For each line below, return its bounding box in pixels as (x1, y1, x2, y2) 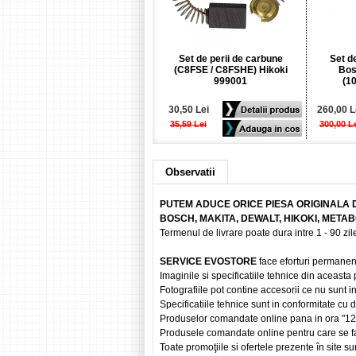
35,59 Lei (170, 119, 207, 129)
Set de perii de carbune (178, 53, 283, 64)
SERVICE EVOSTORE (160, 256, 259, 267)
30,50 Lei (168, 104, 209, 115)
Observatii (165, 166, 215, 178)
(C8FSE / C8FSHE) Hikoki (173, 64, 288, 75)
